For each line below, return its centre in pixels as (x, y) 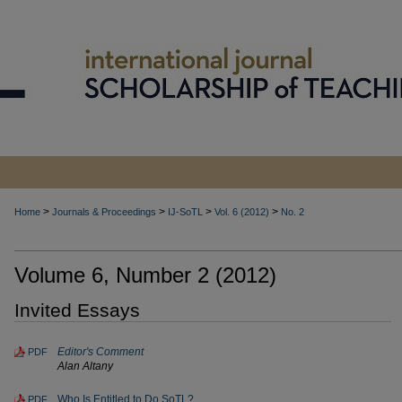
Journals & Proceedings (104, 212)
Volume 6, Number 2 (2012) (145, 275)
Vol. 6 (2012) (242, 212)
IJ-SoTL (185, 212)
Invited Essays (77, 310)
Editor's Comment (100, 352)
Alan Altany (85, 366)
